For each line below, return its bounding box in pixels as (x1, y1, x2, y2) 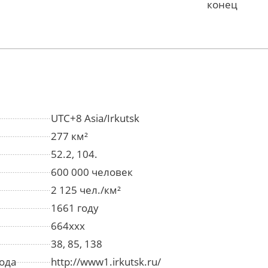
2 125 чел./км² (51, 183, 121, 197)
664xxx (51, 219, 85, 233)
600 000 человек (51, 165, 133, 179)
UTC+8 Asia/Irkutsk (51, 111, 139, 126)
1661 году (51, 201, 99, 215)
